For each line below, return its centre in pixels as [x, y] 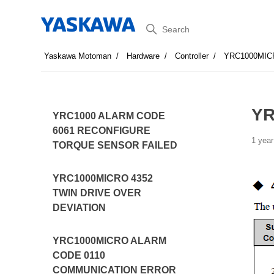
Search [158, 27]
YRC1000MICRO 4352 [103, 178]
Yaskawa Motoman [78, 56]
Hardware [143, 56]
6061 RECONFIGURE [102, 131]
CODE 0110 [79, 255]
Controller [192, 56]
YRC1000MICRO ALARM [110, 241]
